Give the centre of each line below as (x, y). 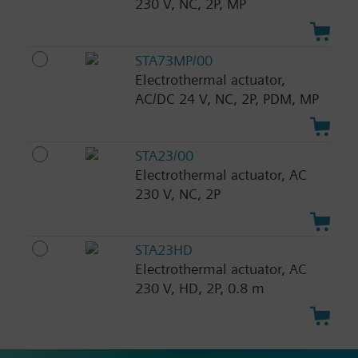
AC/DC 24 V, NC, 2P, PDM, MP (227, 98)
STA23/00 (164, 155)
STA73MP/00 (173, 60)
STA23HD (163, 250)
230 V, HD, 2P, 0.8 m (199, 288)
